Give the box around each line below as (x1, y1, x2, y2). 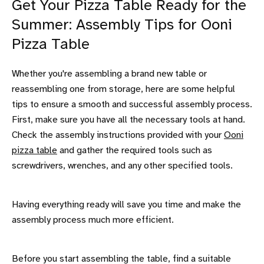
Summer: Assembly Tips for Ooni (12, 17, 232, 33)
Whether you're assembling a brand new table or (12, 68, 207, 79)
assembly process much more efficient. (12, 214, 174, 225)
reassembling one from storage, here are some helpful (12, 84, 235, 94)
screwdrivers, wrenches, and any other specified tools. (12, 160, 233, 171)
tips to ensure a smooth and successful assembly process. (12, 99, 252, 110)
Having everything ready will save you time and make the (12, 199, 241, 210)
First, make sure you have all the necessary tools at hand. (12, 114, 245, 125)
